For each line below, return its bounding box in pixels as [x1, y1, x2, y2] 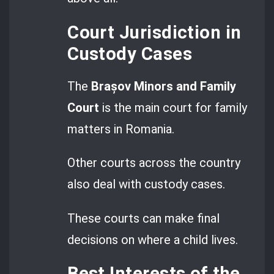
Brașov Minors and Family [91, 78, 237, 94]
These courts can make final [67, 210, 220, 226]
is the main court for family [99, 100, 248, 115]
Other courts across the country [67, 155, 241, 171]
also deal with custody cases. [67, 177, 226, 192]
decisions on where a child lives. [67, 232, 239, 247]
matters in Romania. [67, 121, 175, 136]
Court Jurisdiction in [67, 21, 242, 43]
